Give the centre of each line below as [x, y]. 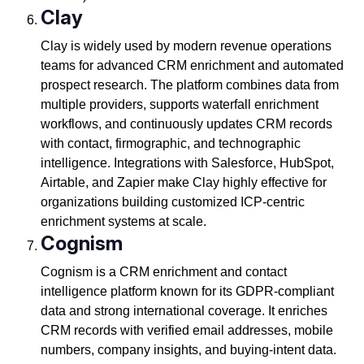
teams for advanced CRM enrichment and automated [192, 66]
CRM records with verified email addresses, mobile [186, 331]
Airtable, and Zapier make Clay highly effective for [183, 183]
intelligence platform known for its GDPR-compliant [187, 292]
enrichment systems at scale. [125, 222]
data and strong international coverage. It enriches [184, 311]
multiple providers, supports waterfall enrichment [179, 105]
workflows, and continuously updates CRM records [186, 124]
